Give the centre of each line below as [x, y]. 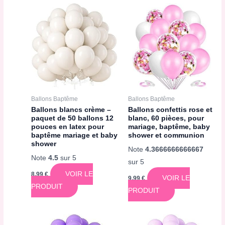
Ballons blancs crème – [71, 110]
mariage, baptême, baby [169, 127]
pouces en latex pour [68, 127]
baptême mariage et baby [75, 136]
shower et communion [166, 136]
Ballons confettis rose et [170, 110]
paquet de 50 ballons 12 [73, 119]
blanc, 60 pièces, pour [166, 119]
